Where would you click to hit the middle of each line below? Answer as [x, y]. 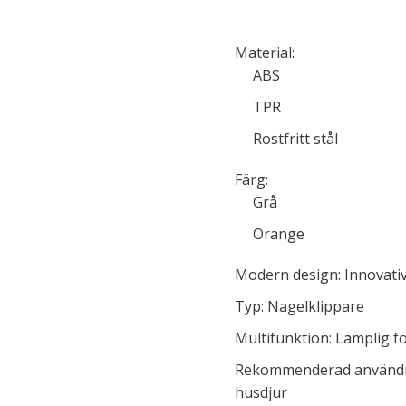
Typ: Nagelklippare [300, 306]
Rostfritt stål [295, 139]
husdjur [261, 392]
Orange [279, 234]
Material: [265, 53]
